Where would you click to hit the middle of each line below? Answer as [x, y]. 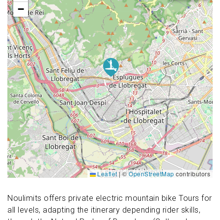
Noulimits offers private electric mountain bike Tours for [110, 198]
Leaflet [106, 174]
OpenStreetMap [151, 174]
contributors [192, 174]
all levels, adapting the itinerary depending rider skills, [104, 210]
